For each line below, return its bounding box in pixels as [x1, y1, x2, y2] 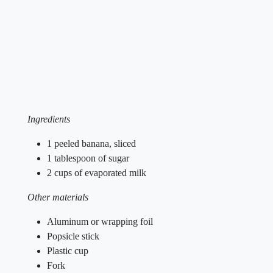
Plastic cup [47, 246, 88, 256]
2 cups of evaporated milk [47, 168, 146, 178]
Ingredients [27, 114, 70, 124]
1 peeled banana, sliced [47, 138, 136, 149]
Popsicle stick [47, 231, 99, 241]
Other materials [27, 192, 88, 202]
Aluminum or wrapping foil [47, 216, 153, 227]
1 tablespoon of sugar [47, 153, 129, 163]
